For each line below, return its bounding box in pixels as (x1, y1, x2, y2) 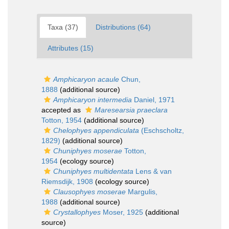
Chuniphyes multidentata (53, 167, 133, 175)
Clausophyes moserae (53, 188, 126, 196)
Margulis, (126, 188, 157, 196)
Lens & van (133, 167, 172, 175)
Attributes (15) (48, 44, 94, 52)
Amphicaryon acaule (53, 75, 119, 83)
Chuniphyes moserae (53, 147, 122, 155)
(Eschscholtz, (139, 126, 184, 134)
